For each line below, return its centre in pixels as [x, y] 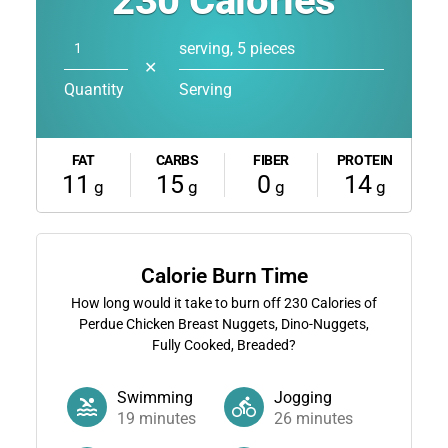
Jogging [303, 397]
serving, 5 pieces [236, 48]
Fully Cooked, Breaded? [224, 344]
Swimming [154, 397]
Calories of [342, 302]
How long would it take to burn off [177, 302]
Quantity [93, 89]
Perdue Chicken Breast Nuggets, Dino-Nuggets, [224, 323]
